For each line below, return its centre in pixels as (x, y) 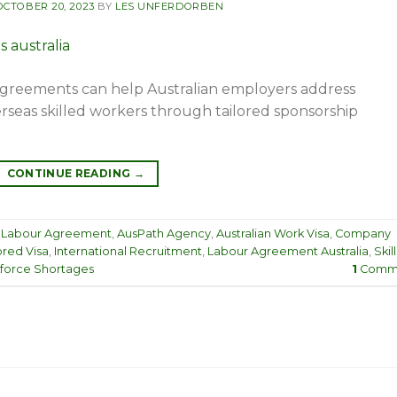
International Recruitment (128, 252)
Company (363, 234)
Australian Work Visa (273, 234)
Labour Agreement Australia (288, 252)
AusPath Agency (164, 234)
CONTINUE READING (70, 173)
